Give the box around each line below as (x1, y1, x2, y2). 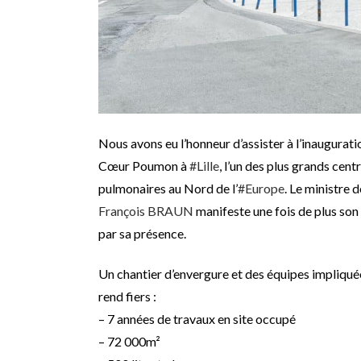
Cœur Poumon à (98, 158, 189, 174)
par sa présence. (98, 226, 186, 242)
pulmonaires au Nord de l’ (98, 180, 238, 197)
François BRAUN (98, 203, 193, 219)
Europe (245, 180, 284, 197)
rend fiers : (98, 288, 156, 305)
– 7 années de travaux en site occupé (98, 311, 296, 327)
